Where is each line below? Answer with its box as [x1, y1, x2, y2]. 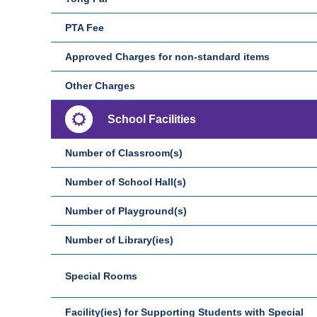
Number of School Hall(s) [65, 176, 186, 188]
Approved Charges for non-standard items [65, 51, 270, 62]
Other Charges [65, 80, 135, 91]
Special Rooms [65, 270, 137, 282]
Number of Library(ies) [65, 234, 173, 246]
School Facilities [108, 113, 196, 125]
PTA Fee [65, 22, 104, 33]
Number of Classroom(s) [65, 147, 183, 158]
